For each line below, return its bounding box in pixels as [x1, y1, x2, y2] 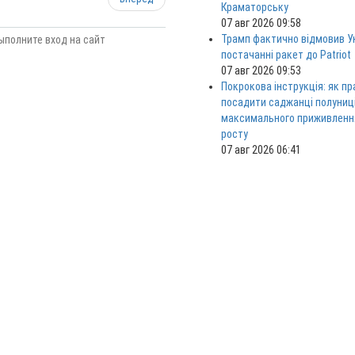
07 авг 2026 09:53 [221, 64, 301, 78]
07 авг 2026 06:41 [221, 143, 301, 157]
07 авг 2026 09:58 [221, 17, 301, 30]
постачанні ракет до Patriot [221, 48, 351, 62]
